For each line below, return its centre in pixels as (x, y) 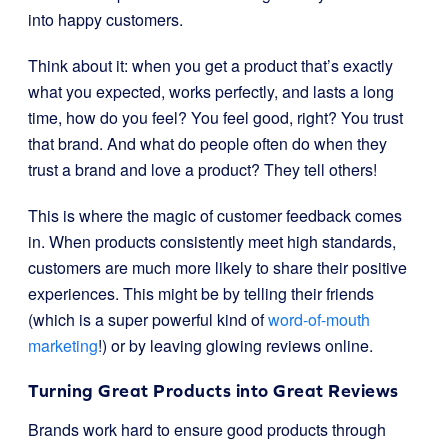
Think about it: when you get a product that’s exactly (210, 65)
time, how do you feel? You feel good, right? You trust (215, 117)
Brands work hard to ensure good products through (207, 429)
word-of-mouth (319, 319)
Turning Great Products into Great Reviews (213, 390)
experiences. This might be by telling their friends (201, 293)
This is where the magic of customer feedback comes (215, 215)
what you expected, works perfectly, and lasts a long (211, 91)
